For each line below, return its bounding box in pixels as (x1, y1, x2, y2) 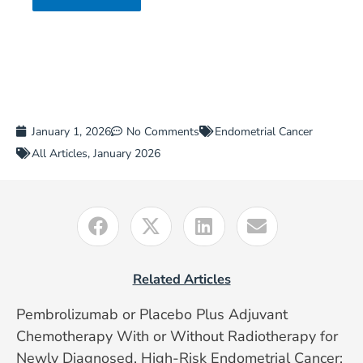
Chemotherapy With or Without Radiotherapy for (15, 326, 338, 346)
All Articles (31, 145, 88, 161)
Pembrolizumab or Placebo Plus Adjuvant (15, 304, 288, 324)
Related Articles (132, 269, 231, 288)
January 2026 (92, 145, 160, 161)
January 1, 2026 (31, 123, 111, 139)
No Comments (126, 123, 199, 139)
